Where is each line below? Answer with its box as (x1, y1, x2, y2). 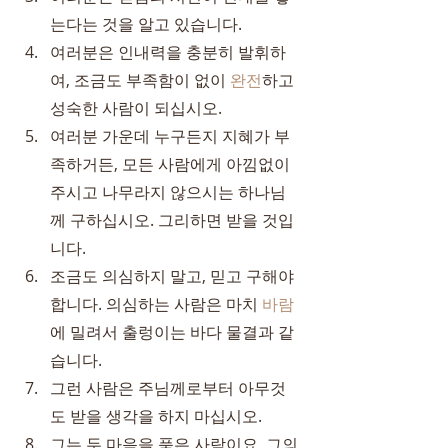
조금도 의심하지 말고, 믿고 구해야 (50, 265, 298, 287)
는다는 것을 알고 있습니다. (50, 13, 242, 35)
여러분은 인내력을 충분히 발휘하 (50, 41, 286, 63)
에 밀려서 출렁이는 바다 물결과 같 (50, 321, 294, 343)
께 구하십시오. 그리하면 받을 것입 (50, 209, 294, 231)
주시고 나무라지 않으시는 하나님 (50, 181, 286, 203)
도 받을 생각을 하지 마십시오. (50, 405, 262, 427)
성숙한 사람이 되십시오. (50, 97, 222, 119)
